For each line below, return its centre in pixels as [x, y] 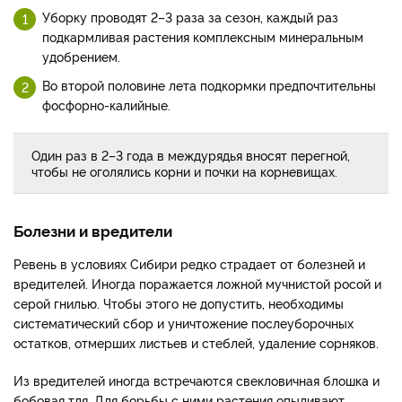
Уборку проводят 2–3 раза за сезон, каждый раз [190, 17]
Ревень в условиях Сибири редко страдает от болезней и [189, 264]
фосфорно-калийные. [106, 105]
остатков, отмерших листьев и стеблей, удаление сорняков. [196, 343]
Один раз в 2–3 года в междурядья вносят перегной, [191, 155]
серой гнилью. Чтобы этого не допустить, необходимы [179, 303]
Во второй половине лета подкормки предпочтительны [209, 85]
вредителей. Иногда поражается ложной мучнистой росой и [197, 284]
